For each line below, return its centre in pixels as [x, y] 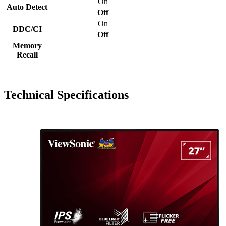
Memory [27, 45]
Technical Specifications [66, 95]
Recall [27, 54]
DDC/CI [27, 29]
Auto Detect [27, 7]
